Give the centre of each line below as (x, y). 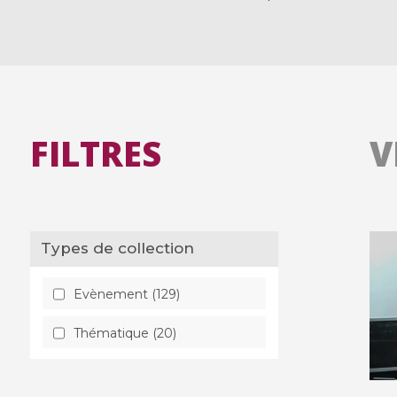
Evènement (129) (126, 294)
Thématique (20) (125, 333)
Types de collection (123, 249)
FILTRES (95, 154)
